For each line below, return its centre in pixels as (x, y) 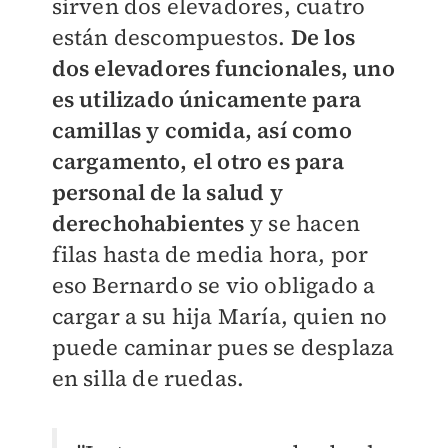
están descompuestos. (171, 37)
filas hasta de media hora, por (210, 254)
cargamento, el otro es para (197, 161)
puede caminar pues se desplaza (223, 347)
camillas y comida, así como (201, 130)
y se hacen (302, 223)
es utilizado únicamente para (206, 99)
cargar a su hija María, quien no (219, 316)
